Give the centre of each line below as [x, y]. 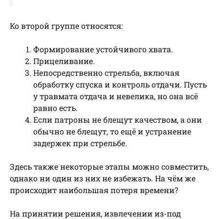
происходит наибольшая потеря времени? [94, 190]
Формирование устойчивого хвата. [103, 49]
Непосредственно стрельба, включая [106, 73]
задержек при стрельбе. [80, 143]
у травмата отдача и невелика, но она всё [116, 96]
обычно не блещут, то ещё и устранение [112, 131]
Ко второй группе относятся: [66, 26]
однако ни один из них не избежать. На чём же [103, 178]
